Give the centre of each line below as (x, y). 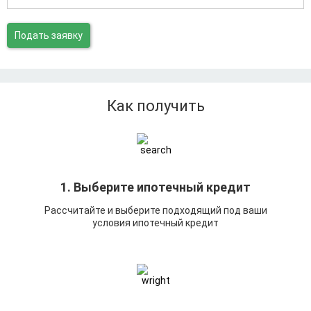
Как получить (155, 106)
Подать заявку (49, 35)
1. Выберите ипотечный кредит (155, 187)
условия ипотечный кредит (155, 223)
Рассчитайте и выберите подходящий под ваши (155, 211)
